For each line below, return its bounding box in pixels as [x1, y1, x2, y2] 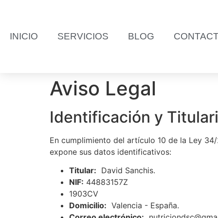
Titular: [69, 165, 96, 176]
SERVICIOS [57, 31, 109, 41]
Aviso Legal [50, 76, 156, 100]
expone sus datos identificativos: [50, 147, 171, 157]
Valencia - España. [107, 200, 179, 211]
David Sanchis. [96, 165, 155, 176]
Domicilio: [69, 200, 107, 211]
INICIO [10, 31, 38, 41]
